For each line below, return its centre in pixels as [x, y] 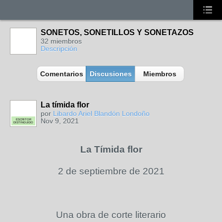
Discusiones [111, 74]
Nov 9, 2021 [60, 121]
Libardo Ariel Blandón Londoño [101, 113]
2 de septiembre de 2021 [111, 171]
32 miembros [61, 41]
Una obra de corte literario [111, 215]
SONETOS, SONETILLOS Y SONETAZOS [117, 32]
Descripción [59, 49]
